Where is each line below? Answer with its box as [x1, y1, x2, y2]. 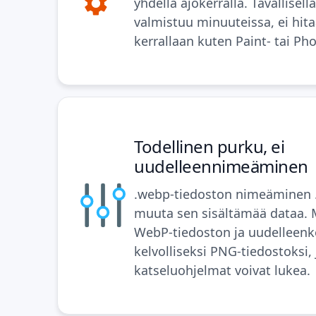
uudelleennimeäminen [134, 154, 308, 178]
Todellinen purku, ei [134, 134, 285, 158]
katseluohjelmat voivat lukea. [134, 261, 310, 279]
